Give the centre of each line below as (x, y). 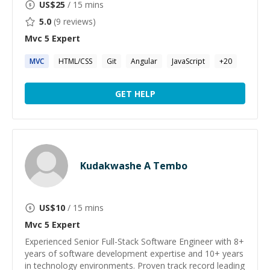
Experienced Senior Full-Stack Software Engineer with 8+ (134, 241)
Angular (144, 61)
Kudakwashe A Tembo (134, 166)
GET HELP (135, 93)
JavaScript (188, 61)
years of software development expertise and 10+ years (134, 253)
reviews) (78, 21)
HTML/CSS (75, 61)
